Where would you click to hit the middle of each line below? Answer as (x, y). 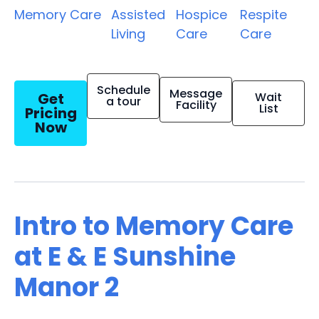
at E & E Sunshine (125, 256)
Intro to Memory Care (154, 226)
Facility (196, 105)
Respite (264, 14)
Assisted (138, 14)
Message (196, 93)
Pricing (51, 113)
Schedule (123, 90)
